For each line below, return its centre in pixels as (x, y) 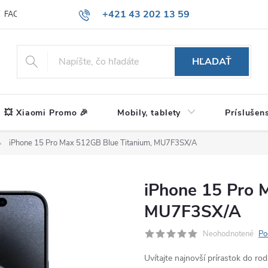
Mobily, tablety (149, 113)
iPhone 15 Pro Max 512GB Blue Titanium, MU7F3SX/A (103, 143)
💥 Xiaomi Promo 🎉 (47, 113)
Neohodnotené (228, 234)
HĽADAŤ (212, 62)
